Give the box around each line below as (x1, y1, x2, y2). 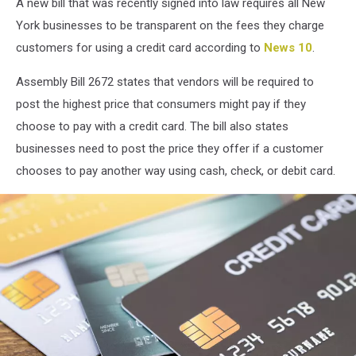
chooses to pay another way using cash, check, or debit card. (16, 164, 335, 179)
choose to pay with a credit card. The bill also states (16, 119, 288, 134)
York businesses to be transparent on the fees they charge (16, 18, 324, 33)
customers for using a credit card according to (16, 41, 264, 56)
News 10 (264, 41, 312, 56)
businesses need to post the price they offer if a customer (16, 141, 323, 157)
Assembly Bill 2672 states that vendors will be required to (16, 75, 314, 90)
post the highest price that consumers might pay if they (16, 97, 306, 112)
